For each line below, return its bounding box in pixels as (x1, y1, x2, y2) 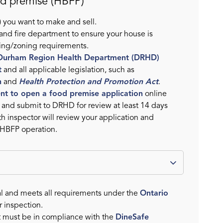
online (143, 89, 167, 99)
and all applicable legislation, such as (1, 65, 134, 75)
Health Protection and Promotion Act (19, 77, 158, 87)
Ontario (140, 188, 168, 199)
